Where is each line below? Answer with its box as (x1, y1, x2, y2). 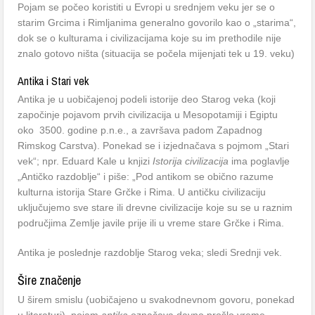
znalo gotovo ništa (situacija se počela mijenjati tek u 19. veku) (18, 48, 295, 59)
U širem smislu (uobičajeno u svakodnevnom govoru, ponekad (18, 294, 295, 305)
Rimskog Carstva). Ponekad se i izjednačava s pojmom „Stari (18, 140, 290, 151)
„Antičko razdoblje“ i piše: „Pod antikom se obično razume (18, 171, 274, 182)
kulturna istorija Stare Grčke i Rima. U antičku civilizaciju (18, 186, 266, 198)
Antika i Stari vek (18, 73, 89, 89)
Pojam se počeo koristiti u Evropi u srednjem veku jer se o (18, 1, 276, 13)
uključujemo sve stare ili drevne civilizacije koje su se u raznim (18, 202, 293, 213)
